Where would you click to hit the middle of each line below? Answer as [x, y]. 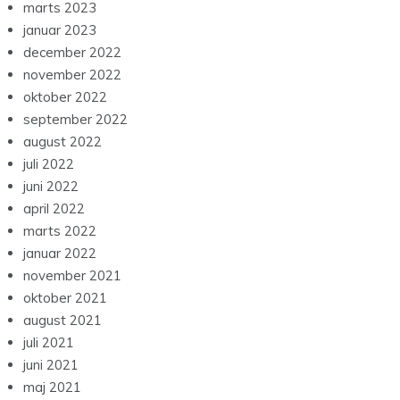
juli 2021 [49, 343]
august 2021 [62, 321]
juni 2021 [51, 365]
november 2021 [72, 276]
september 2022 [75, 120]
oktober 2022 [65, 97]
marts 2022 [60, 231]
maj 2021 [52, 387]
